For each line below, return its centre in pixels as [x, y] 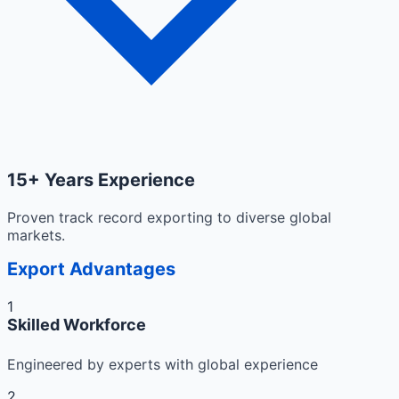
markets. [36, 236]
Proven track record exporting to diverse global [169, 218]
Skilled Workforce [77, 325]
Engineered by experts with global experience [163, 365]
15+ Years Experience [101, 180]
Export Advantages [91, 269]
